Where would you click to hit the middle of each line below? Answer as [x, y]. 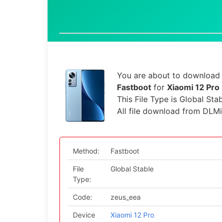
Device [84, 215]
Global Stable [132, 169]
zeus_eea [125, 197]
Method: [86, 151]
